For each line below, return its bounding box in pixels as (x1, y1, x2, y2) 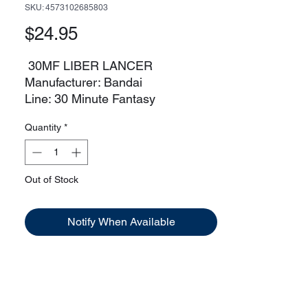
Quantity (25, 121, 61, 133)
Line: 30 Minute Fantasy (25, 91, 155, 106)
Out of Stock (25, 173, 78, 185)
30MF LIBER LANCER (25, 58, 153, 73)
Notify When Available (67, 214, 175, 228)
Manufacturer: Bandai (25, 74, 142, 89)
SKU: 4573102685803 (25, 2, 108, 12)
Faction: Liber (25, 107, 98, 122)
